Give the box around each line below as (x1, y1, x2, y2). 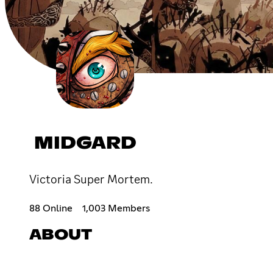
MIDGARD (34, 135, 136, 152)
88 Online (29, 203, 73, 213)
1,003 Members (82, 203, 150, 213)
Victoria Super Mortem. (29, 171, 153, 187)
